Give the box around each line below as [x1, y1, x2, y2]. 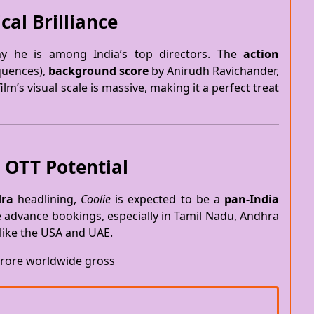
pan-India [224, 191, 280, 207]
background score [48, 63, 149, 78]
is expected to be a [111, 191, 225, 207]
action [243, 46, 279, 62]
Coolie [81, 191, 111, 207]
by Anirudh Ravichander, [148, 63, 280, 78]
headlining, [13, 191, 81, 207]
